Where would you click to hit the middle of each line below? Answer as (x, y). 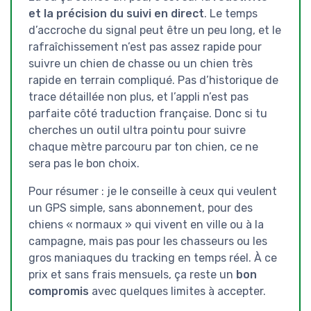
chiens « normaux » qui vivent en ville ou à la (146, 225)
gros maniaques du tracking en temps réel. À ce (153, 258)
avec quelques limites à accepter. (177, 292)
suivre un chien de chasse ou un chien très (141, 64)
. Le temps (231, 14)
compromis (59, 292)
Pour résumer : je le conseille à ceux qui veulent (153, 192)
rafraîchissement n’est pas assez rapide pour (145, 47)
